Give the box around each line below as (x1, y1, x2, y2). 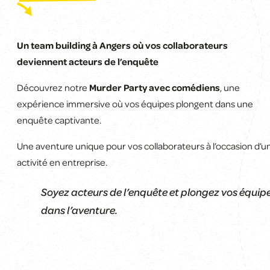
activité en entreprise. (17, 156, 107, 169)
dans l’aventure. (41, 203, 118, 217)
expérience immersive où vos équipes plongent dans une (17, 98, 253, 110)
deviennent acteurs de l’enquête (17, 55, 159, 68)
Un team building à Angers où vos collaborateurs (17, 39, 228, 52)
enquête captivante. (17, 114, 101, 127)
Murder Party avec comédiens (89, 81, 220, 94)
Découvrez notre (17, 81, 89, 94)
